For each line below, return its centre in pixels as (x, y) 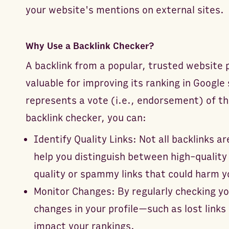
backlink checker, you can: (86, 118)
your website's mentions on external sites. (124, 10)
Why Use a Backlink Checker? (90, 46)
